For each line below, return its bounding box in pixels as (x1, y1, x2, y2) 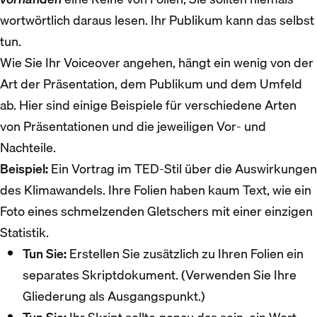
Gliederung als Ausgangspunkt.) (23, 285, 205, 306)
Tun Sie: (23, 243, 67, 264)
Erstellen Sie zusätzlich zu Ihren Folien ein (67, 243, 304, 264)
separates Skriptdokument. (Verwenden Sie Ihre (23, 264, 296, 285)
